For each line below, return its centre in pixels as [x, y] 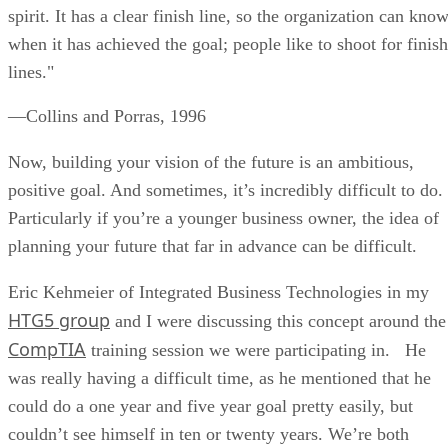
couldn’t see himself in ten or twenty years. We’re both [208, 433]
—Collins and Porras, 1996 [107, 115]
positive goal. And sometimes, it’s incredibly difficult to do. [225, 189]
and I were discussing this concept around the [278, 320]
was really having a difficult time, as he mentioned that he [219, 377]
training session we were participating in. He [256, 349]
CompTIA [47, 348]
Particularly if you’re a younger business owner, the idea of [223, 217]
